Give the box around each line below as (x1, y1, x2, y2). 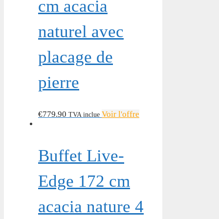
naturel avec (38, 22, 124, 41)
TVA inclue (68, 110, 100, 118)
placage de (38, 47, 113, 66)
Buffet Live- (38, 146, 124, 165)
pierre (38, 72, 79, 92)
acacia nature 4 (38, 197, 144, 216)
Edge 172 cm (38, 171, 130, 191)
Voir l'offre (102, 109, 139, 119)
